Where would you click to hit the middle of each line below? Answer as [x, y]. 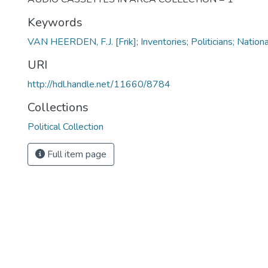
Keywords [55, 22]
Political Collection [66, 127]
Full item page [76, 154]
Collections [58, 107]
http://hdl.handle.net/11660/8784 [99, 84]
